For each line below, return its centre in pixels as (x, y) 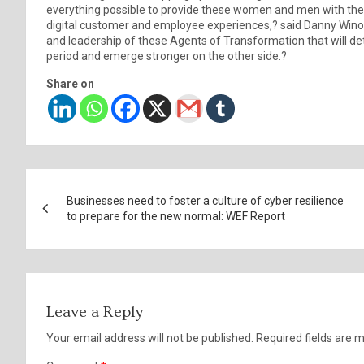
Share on (70, 83)
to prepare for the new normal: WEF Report (176, 216)
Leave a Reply (95, 312)
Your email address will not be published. (150, 338)
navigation (87, 217)
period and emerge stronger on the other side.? (167, 56)
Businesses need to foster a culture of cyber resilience (205, 200)
